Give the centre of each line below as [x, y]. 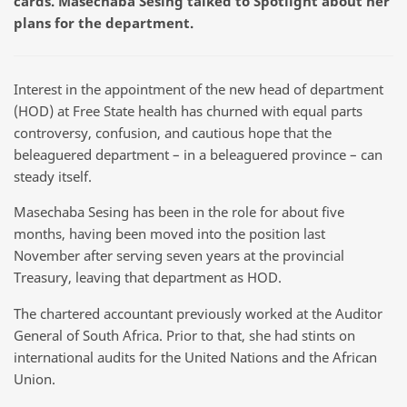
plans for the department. [104, 22]
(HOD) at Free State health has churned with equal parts [188, 110]
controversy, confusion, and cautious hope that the [173, 132]
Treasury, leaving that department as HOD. [148, 278]
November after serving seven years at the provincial [179, 256]
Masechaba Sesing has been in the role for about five [179, 212]
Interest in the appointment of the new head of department [199, 89]
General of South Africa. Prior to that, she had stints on [184, 335]
